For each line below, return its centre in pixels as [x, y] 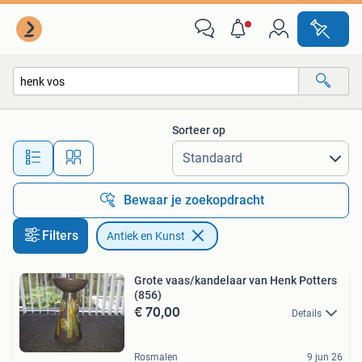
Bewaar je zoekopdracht [194, 200]
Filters [60, 236]
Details [307, 314]
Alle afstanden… [170, 151]
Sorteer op [199, 130]
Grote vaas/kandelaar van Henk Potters [236, 280]
